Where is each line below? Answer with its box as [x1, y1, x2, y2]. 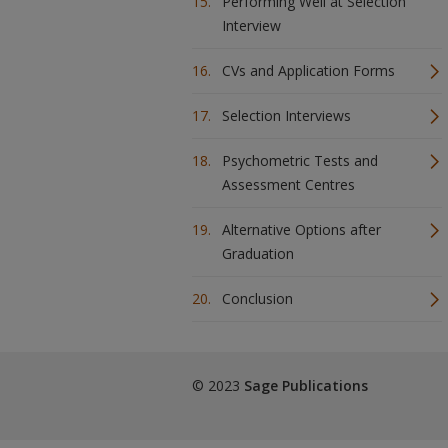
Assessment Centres [222, 175, 355, 194]
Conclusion [222, 289, 293, 308]
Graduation [222, 244, 294, 263]
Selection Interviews [222, 106, 351, 125]
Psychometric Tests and [222, 151, 378, 170]
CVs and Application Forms [222, 61, 395, 80]
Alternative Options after [222, 220, 381, 239]
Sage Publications [244, 376, 368, 395]
